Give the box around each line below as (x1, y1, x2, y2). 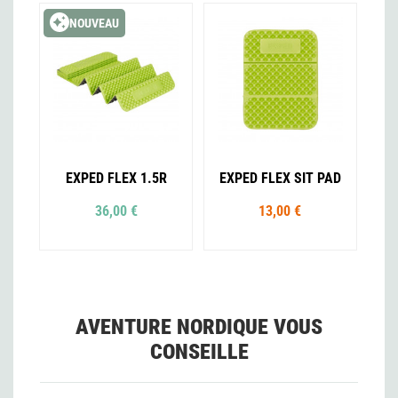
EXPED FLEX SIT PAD (219, 170, 341, 187)
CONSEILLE (149, 339, 249, 365)
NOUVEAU (69, 16, 119, 31)
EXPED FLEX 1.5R (65, 170, 167, 187)
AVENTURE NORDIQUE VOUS (76, 314, 322, 340)
